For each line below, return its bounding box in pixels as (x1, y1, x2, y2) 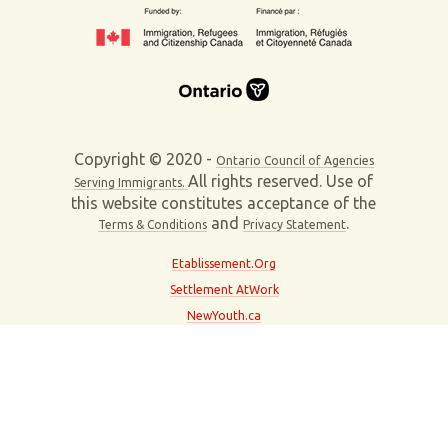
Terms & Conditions (98, 218, 208, 232)
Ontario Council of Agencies (215, 154, 374, 168)
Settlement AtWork (169, 283, 279, 297)
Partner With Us (180, 403, 268, 417)
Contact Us (193, 377, 255, 391)
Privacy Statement (243, 218, 347, 232)
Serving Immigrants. (74, 176, 189, 190)
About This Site (181, 351, 267, 365)
